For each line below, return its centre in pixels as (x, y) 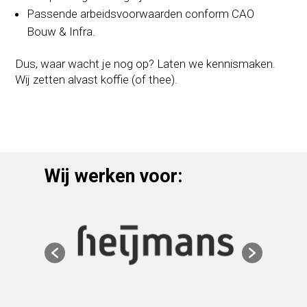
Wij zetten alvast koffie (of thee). (97, 79)
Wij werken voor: (113, 176)
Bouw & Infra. (61, 31)
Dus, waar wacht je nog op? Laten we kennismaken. (146, 63)
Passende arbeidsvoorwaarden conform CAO (141, 13)
